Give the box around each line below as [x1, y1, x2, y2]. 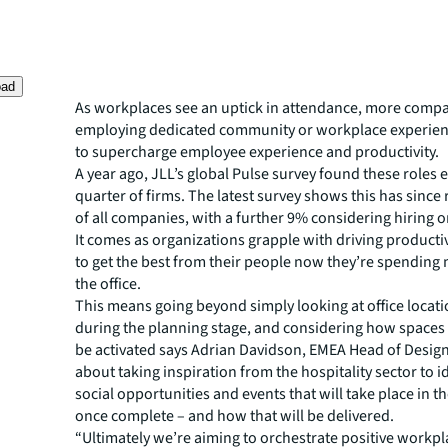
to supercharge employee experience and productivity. [75, 141, 440, 163]
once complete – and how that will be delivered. [75, 405, 395, 427]
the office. [75, 273, 142, 295]
